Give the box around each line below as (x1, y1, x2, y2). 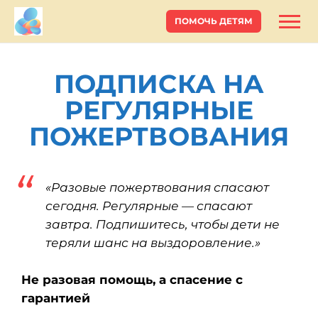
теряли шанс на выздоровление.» (45, 236, 261, 250)
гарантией (21, 291, 90, 305)
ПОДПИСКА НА (54, 68, 264, 99)
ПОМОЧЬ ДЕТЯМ (175, 16, 253, 26)
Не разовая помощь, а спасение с (21, 273, 243, 287)
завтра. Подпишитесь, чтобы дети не (45, 217, 280, 231)
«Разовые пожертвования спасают (45, 180, 269, 194)
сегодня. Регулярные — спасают (45, 199, 252, 213)
